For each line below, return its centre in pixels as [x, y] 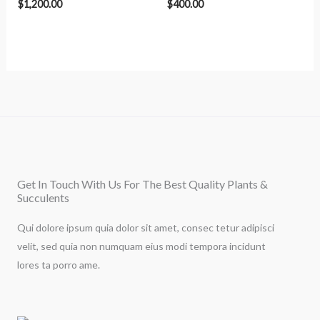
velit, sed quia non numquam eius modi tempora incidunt [141, 246]
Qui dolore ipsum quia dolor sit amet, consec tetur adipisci [146, 228]
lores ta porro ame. [59, 265]
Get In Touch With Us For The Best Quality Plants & [142, 184]
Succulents [43, 198]
